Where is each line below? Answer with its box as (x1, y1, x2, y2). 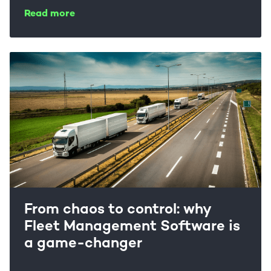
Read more (24, 9, 75, 19)
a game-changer (24, 237, 142, 252)
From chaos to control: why (24, 203, 211, 218)
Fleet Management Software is (24, 220, 240, 235)
